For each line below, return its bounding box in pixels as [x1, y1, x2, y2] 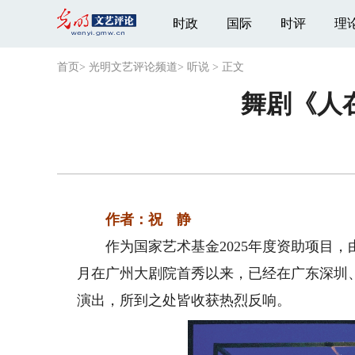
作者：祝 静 [77, 212, 192, 227]
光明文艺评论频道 [89, 61, 177, 73]
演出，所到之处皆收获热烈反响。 [77, 292, 292, 308]
